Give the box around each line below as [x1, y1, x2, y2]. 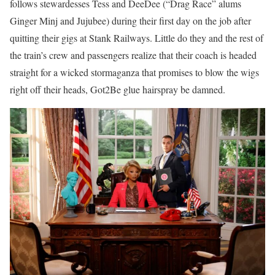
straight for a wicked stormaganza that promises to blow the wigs [10, 65, 259, 79]
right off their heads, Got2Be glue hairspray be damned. [10, 82, 225, 96]
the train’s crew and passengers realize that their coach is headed [10, 48, 257, 61]
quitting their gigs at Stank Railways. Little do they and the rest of [10, 31, 263, 44]
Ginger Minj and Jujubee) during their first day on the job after [10, 14, 251, 27]
